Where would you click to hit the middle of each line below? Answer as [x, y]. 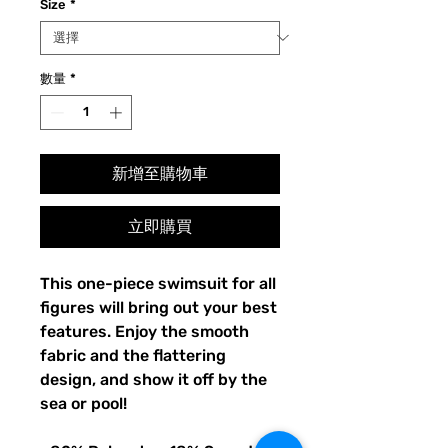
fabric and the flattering [133, 356]
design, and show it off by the [153, 380]
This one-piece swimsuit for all [158, 284]
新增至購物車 [160, 174]
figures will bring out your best [158, 308]
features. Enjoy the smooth [144, 332]
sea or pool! [83, 404]
